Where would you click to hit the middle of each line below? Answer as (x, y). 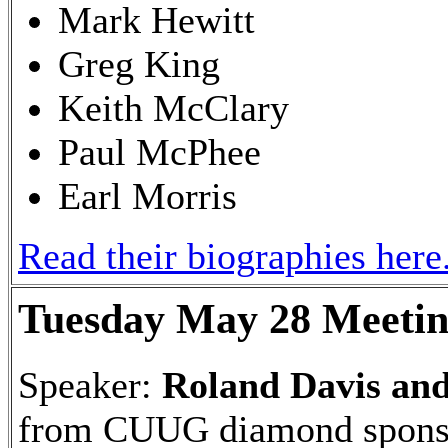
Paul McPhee (159, 151)
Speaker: (90, 384)
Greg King (139, 63)
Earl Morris (147, 195)
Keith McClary (173, 107)
